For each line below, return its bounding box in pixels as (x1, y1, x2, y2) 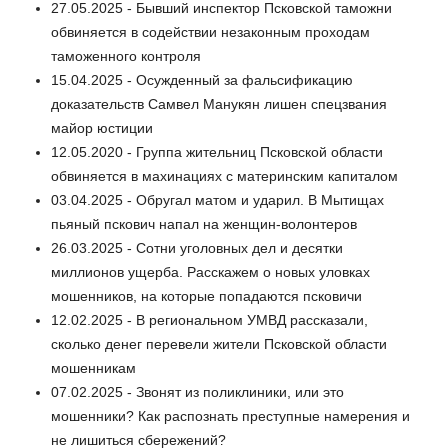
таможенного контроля (51, 47, 201, 64)
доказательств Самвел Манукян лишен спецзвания (51, 95, 387, 112)
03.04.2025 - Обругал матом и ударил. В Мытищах (51, 191, 384, 208)
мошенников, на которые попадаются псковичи (51, 287, 362, 304)
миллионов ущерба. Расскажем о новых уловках (51, 263, 370, 280)
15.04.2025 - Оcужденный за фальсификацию (51, 71, 353, 88)
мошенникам (51, 359, 136, 376)
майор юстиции (51, 119, 153, 136)
